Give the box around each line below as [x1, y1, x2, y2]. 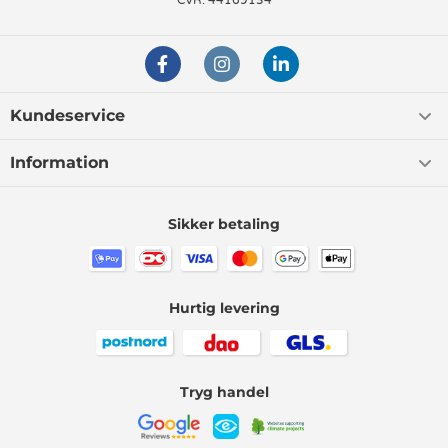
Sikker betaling [168, 215, 280, 233]
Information [10, 153, 109, 172]
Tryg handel [179, 383, 269, 401]
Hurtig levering [168, 299, 280, 317]
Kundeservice [10, 106, 125, 125]
